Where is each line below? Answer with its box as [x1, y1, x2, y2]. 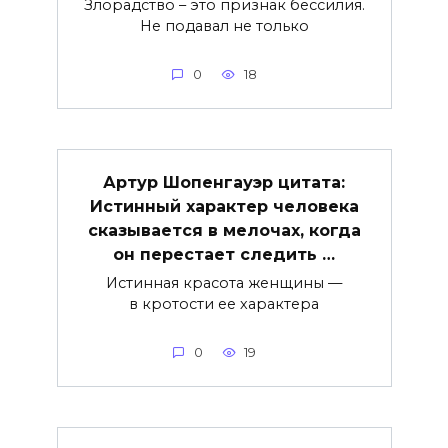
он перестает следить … [113, 244, 335, 264]
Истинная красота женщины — [106, 273, 342, 292]
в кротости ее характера [129, 294, 319, 313]
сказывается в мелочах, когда [87, 220, 361, 240]
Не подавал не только [139, 16, 309, 35]
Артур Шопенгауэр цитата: [103, 172, 345, 192]
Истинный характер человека [89, 196, 359, 216]
